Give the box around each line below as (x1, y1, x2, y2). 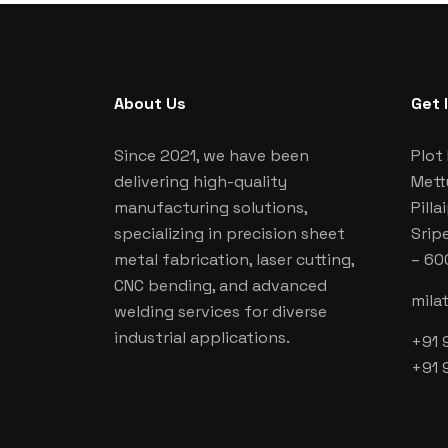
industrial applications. (114, 327, 290, 348)
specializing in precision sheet (114, 223, 345, 244)
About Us (114, 93, 186, 114)
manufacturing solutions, (114, 197, 307, 218)
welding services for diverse (114, 301, 327, 322)
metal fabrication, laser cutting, (114, 249, 354, 270)
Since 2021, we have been (114, 145, 309, 166)
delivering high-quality (114, 171, 287, 192)
